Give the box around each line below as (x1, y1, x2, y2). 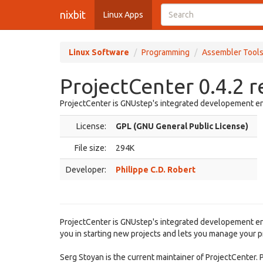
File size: (75, 143, 106, 153)
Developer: (66, 165, 106, 174)
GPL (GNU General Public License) (116, 122, 248, 131)
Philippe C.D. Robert (116, 165, 195, 174)
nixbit (60, 9, 86, 21)
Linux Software (69, 48, 129, 57)
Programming (141, 48, 190, 57)
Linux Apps (103, 10, 143, 19)
